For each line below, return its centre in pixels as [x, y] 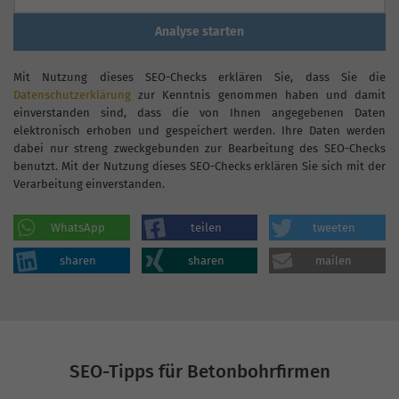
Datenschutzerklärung [72, 94]
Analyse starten [199, 31]
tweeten [334, 227]
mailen [334, 260]
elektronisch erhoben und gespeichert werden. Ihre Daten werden [199, 130]
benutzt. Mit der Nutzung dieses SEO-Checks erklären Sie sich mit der [199, 166]
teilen [206, 227]
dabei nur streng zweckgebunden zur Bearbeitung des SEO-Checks [199, 148]
